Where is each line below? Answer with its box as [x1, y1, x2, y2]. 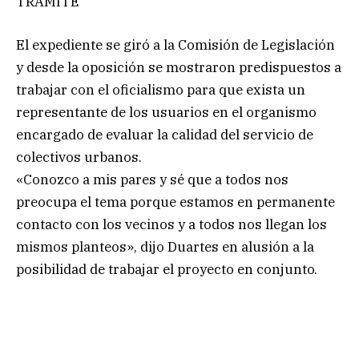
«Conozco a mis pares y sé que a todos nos [16, 170, 288, 188]
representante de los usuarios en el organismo [16, 103, 317, 121]
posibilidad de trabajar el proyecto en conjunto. [16, 260, 317, 278]
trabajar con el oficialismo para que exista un [16, 80, 305, 99]
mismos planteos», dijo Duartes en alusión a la [16, 237, 314, 256]
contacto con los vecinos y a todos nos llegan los [16, 215, 327, 233]
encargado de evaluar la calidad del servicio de [16, 125, 313, 143]
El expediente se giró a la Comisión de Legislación [16, 35, 335, 54]
